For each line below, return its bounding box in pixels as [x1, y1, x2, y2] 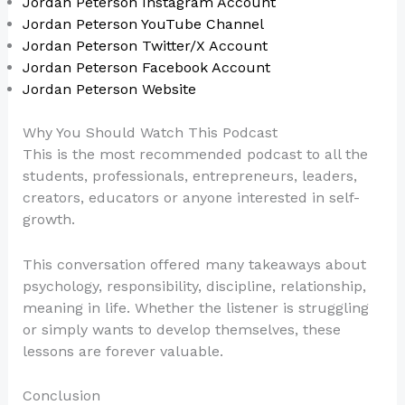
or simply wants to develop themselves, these [22, 320, 341, 338]
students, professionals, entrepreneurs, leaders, [22, 167, 357, 185]
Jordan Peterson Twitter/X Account [22, 37, 268, 55]
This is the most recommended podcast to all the [22, 146, 368, 164]
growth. [22, 211, 75, 229]
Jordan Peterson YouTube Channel [22, 15, 264, 33]
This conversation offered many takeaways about [22, 255, 366, 273]
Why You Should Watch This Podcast [22, 124, 278, 142]
